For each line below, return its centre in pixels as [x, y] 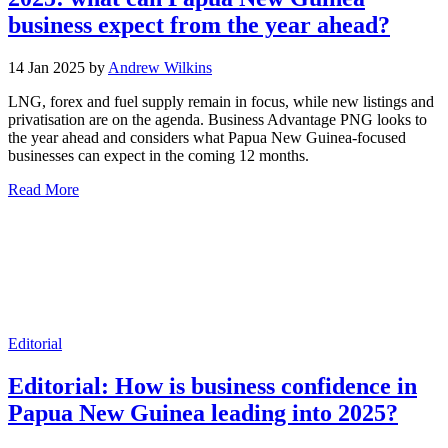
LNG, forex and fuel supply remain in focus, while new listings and [221, 101]
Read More [43, 189]
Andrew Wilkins [160, 67]
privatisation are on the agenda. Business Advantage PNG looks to [217, 119]
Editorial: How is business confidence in [212, 385]
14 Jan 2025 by [58, 67]
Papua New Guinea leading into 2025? [203, 412]
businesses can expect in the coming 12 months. [158, 155]
